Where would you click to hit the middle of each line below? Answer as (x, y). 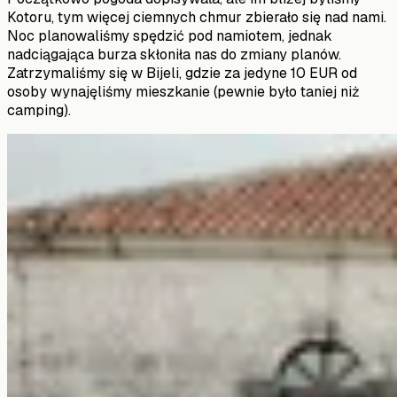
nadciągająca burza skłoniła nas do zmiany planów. (174, 54)
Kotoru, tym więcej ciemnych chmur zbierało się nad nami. (197, 17)
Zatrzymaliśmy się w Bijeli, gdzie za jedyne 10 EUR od (182, 73)
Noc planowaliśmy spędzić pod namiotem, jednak (170, 35)
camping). (39, 110)
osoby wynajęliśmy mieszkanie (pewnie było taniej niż (183, 91)
